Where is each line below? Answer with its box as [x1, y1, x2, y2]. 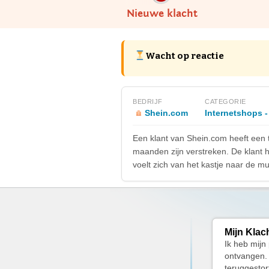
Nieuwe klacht [126, 7, 198, 20]
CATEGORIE [205, 98, 246, 105]
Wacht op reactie [145, 50, 225, 61]
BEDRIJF [133, 98, 163, 105]
